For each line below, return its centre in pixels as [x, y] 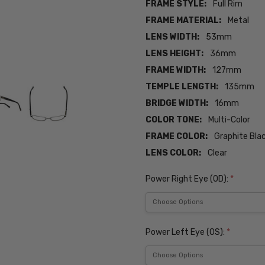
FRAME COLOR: [177, 137]
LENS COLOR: [174, 153]
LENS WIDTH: [173, 37]
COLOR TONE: [174, 120]
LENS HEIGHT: [175, 54]
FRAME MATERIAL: [184, 21]
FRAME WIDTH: [176, 70]
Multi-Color [230, 120]
